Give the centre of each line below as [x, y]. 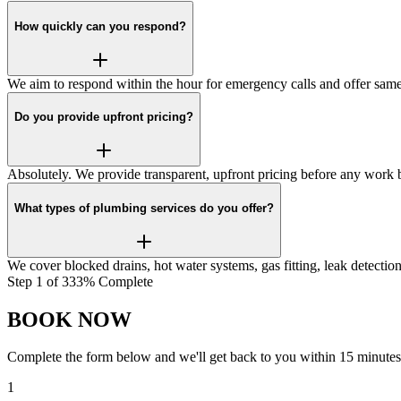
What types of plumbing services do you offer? [144, 208]
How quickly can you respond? [100, 27]
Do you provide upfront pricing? [104, 117]
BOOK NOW [69, 319]
